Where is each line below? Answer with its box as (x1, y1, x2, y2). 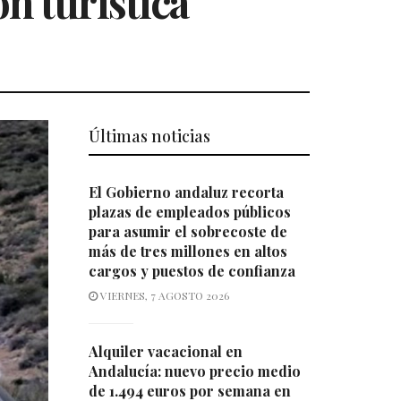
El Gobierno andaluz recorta (88, 183, 284, 202)
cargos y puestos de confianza (88, 261, 295, 281)
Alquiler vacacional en (88, 342, 243, 362)
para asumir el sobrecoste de (88, 222, 287, 242)
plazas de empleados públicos (88, 202, 291, 222)
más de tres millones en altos (88, 242, 287, 261)
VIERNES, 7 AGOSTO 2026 (97, 288, 229, 303)
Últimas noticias (88, 125, 210, 148)
